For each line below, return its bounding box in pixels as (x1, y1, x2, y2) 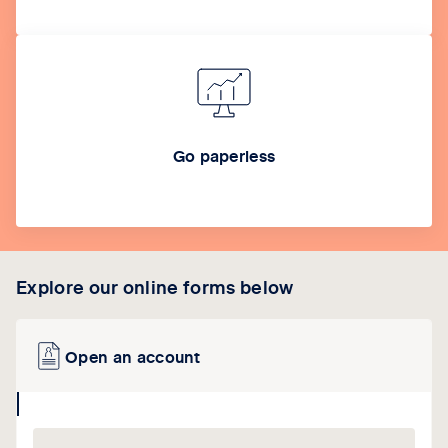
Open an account (65, 345, 201, 367)
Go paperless (172, 144, 276, 166)
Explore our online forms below (16, 274, 294, 299)
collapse (17, 391, 83, 413)
